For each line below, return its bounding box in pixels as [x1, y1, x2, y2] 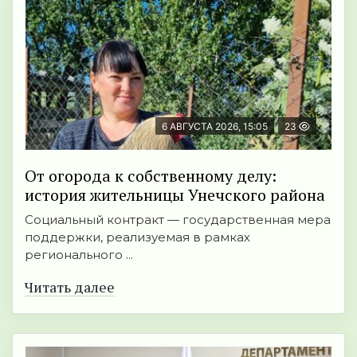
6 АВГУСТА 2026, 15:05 [162, 120, 268, 133]
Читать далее [25, 277, 115, 297]
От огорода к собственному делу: [25, 165, 277, 187]
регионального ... [25, 247, 133, 263]
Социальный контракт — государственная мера [25, 212, 331, 228]
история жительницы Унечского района [25, 184, 325, 206]
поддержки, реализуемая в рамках [25, 229, 250, 245]
